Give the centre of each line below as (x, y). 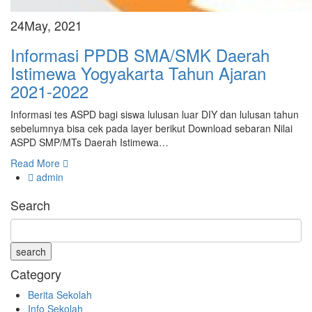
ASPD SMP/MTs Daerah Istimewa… (89, 142)
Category (36, 274)
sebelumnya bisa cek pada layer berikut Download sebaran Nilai (151, 128)
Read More (37, 163)
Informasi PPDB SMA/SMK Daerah (140, 55)
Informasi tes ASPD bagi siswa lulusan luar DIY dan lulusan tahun (155, 114)
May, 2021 (53, 25)
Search (30, 205)
